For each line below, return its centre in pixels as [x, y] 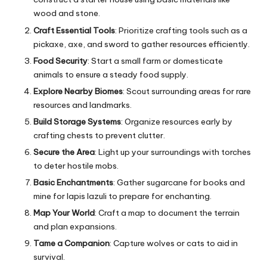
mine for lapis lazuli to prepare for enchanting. [122, 196]
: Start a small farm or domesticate [155, 60]
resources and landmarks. [83, 105]
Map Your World [64, 213]
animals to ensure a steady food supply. [111, 74]
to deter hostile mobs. [76, 165]
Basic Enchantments [73, 183]
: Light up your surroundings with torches [173, 152]
